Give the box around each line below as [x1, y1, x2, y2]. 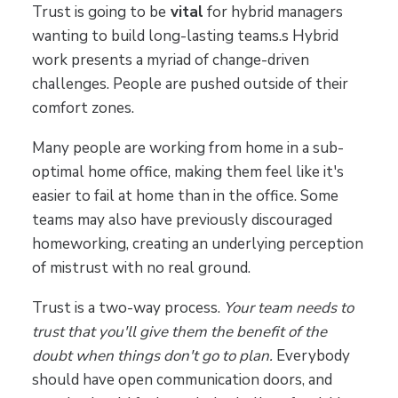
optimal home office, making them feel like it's [31, 161, 344, 182]
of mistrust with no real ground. [31, 257, 251, 278]
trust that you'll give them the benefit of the [31, 321, 327, 342]
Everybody [272, 345, 350, 366]
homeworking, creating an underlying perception [31, 233, 363, 254]
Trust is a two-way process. [31, 297, 224, 318]
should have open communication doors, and [31, 369, 332, 390]
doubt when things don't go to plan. [31, 345, 273, 366]
